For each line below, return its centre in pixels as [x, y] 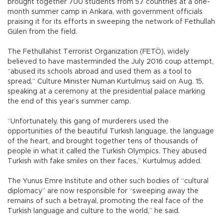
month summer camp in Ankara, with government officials [105, 12]
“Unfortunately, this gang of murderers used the [88, 122]
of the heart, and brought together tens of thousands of [103, 142]
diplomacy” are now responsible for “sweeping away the [103, 191]
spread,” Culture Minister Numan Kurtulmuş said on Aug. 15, [106, 82]
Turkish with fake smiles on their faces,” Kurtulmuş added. [106, 162]
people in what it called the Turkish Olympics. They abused [107, 152]
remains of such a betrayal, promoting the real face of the [106, 201]
